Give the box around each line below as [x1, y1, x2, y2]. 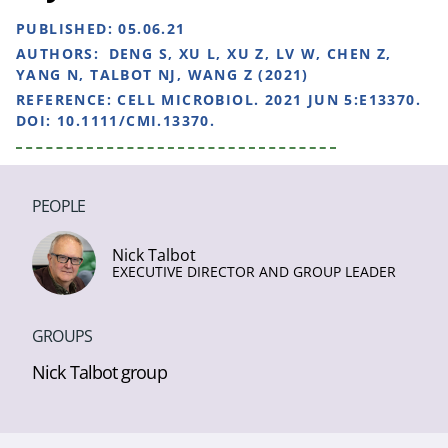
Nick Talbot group [32, 360, 167, 384]
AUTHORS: [16, 44, 105, 63]
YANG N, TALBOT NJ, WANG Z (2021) [16, 65, 309, 84]
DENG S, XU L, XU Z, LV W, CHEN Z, [108, 44, 392, 63]
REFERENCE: [16, 90, 118, 109]
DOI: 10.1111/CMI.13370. [16, 111, 216, 130]
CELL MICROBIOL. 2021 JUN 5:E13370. [117, 90, 422, 109]
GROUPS [32, 325, 93, 347]
